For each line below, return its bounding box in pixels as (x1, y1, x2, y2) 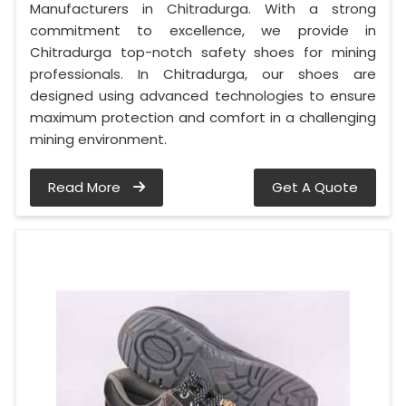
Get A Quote (272, 177, 358, 197)
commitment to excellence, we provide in (30, 20, 376, 40)
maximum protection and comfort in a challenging (30, 107, 376, 127)
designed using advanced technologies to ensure (30, 85, 376, 105)
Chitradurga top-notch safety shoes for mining (30, 42, 376, 62)
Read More (48, 177, 124, 197)
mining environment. (30, 129, 167, 149)
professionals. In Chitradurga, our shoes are (30, 63, 376, 83)
